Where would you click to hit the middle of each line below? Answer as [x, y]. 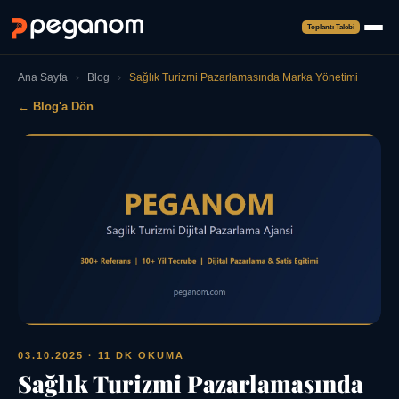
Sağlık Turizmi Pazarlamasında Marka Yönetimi [244, 77]
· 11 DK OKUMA [134, 356]
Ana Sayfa [43, 77]
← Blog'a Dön [56, 106]
